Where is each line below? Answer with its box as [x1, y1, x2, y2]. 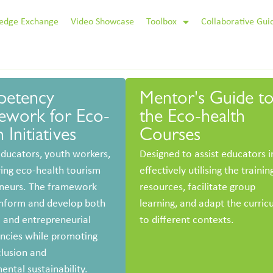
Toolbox [146, 17, 177, 27]
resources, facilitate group [140, 182, 256, 194]
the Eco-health [140, 110, 246, 129]
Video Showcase [71, 17, 135, 27]
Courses [140, 128, 201, 147]
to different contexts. [140, 214, 235, 227]
